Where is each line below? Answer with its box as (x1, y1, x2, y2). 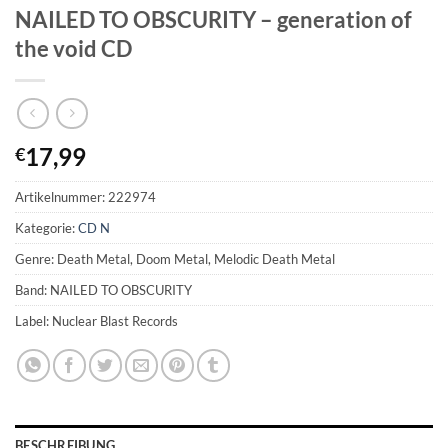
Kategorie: (15, 220, 78, 237)
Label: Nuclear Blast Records (15, 313, 178, 330)
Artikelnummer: (15, 189, 108, 206)
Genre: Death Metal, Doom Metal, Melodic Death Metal (15, 251, 335, 268)
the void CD (15, 34, 132, 62)
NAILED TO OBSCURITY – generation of (15, 5, 412, 33)
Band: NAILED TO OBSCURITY (15, 282, 192, 299)
